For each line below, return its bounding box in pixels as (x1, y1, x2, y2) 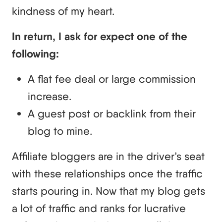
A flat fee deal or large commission (28, 72, 196, 85)
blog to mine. (28, 124, 92, 137)
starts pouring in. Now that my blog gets (12, 184, 205, 197)
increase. (28, 89, 71, 103)
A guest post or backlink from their (28, 107, 196, 120)
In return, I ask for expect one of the (12, 29, 187, 43)
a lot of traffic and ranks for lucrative (12, 201, 186, 215)
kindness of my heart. (12, 4, 114, 17)
